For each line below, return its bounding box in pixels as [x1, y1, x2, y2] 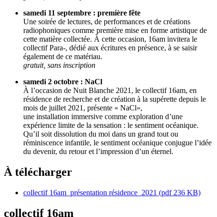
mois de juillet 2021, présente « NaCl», [23, 103, 144, 112]
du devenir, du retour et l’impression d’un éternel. [23, 147, 173, 155]
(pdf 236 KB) [159, 188, 201, 197]
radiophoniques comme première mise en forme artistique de [23, 26, 207, 34]
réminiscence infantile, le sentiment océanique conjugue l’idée [23, 138, 212, 147]
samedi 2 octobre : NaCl [23, 77, 102, 86]
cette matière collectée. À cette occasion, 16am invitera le [23, 34, 197, 43]
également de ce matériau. [23, 52, 102, 61]
